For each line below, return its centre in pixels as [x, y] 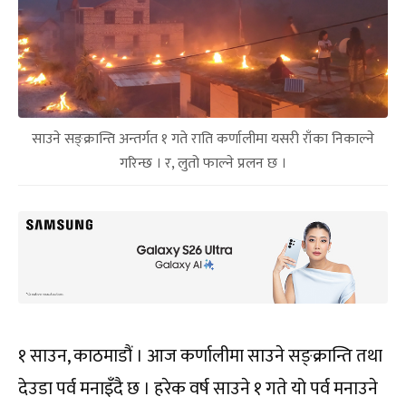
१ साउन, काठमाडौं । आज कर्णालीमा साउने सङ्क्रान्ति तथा [200, 357]
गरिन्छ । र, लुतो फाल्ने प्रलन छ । [203, 164]
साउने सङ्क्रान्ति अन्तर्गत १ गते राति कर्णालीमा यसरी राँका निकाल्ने [203, 140]
